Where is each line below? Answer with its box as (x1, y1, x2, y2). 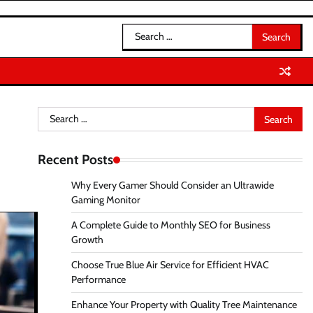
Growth (71, 233, 103, 246)
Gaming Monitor (71, 194, 140, 206)
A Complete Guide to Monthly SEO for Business (71, 219, 270, 231)
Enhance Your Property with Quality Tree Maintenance (71, 298, 297, 311)
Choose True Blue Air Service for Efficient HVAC (71, 259, 269, 271)
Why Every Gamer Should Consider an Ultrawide (71, 179, 274, 191)
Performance (71, 273, 126, 286)
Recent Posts (37, 152, 113, 168)
